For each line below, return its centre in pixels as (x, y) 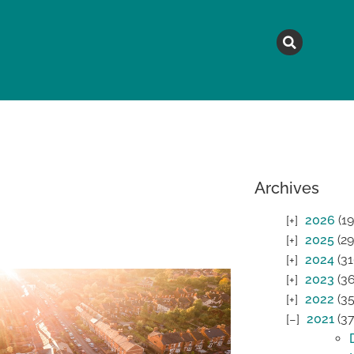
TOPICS (222, 130)
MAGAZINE (70, 130)
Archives (286, 188)
